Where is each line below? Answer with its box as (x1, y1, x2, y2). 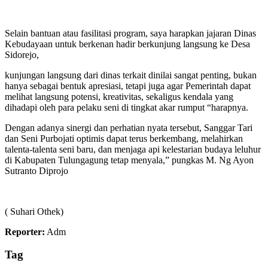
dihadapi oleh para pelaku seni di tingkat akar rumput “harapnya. (5, 102, 248, 112)
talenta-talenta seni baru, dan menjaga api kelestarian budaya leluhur (5, 144, 261, 154)
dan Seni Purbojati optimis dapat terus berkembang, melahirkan (5, 133, 243, 144)
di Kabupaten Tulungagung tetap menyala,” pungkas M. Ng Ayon (5, 154, 254, 165)
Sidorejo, (5, 49, 39, 60)
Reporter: (5, 226, 45, 237)
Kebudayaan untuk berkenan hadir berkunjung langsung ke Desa (5, 38, 250, 49)
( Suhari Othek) (5, 206, 63, 217)
